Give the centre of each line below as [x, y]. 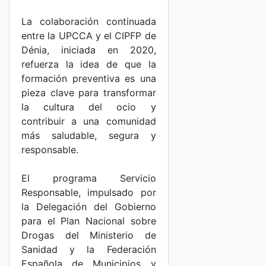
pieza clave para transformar [89, 93]
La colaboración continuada [89, 21]
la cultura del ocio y [89, 107]
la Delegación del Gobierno [89, 207]
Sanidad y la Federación [89, 249]
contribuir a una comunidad [89, 121]
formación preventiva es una [89, 78]
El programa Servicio [89, 178]
